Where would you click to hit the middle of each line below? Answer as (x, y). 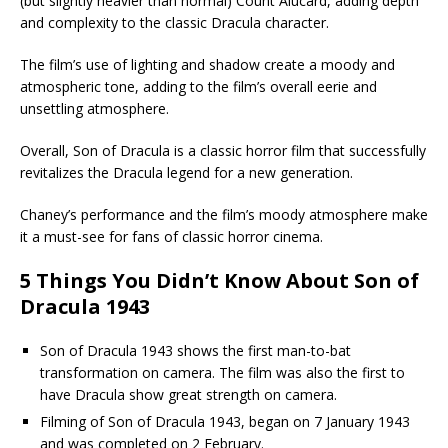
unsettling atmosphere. (94, 109)
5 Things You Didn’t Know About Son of (219, 281)
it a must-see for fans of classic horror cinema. (171, 237)
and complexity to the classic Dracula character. (174, 23)
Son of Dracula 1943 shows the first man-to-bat (195, 351)
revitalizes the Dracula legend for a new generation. (186, 173)
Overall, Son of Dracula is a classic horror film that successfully (223, 151)
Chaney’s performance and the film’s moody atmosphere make (224, 215)
